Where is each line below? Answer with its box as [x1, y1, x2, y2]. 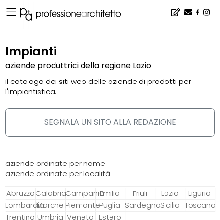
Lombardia [5, 200, 45, 211]
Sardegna [125, 200, 161, 211]
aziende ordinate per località [5, 168, 110, 179]
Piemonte [65, 200, 100, 211]
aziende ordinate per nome [5, 158, 106, 169]
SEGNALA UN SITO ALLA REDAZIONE [44, 116, 176, 128]
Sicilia [160, 200, 180, 211]
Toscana [184, 200, 216, 211]
